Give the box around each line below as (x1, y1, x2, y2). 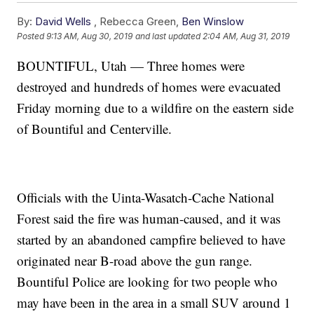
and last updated (135, 31, 201, 42)
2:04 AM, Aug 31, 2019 (203, 31, 290, 42)
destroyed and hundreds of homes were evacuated (17, 78, 282, 96)
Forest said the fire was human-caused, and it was (17, 210, 281, 228)
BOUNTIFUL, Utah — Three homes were (17, 57, 245, 75)
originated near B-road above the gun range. (17, 252, 253, 270)
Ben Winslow (182, 15, 245, 29)
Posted (17, 31, 47, 42)
